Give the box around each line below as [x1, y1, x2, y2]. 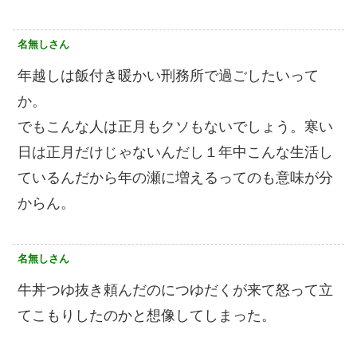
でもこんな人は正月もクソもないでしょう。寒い [18, 118, 333, 135]
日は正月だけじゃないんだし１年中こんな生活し [18, 143, 333, 160]
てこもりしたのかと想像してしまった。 [18, 307, 276, 324]
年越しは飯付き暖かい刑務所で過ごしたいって [18, 67, 319, 84]
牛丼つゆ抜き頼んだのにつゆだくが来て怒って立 [18, 281, 333, 298]
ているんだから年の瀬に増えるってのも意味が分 [18, 169, 333, 186]
